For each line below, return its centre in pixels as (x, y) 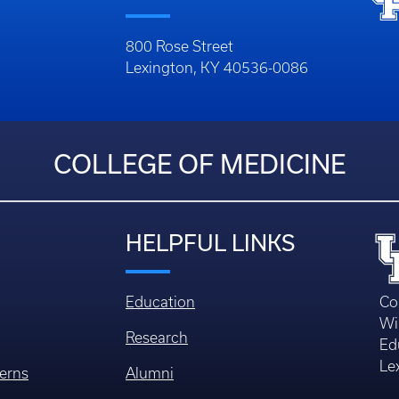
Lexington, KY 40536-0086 (217, 68)
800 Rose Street (179, 47)
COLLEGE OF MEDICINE (199, 164)
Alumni (150, 374)
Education (160, 302)
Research (157, 338)
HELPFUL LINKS (210, 243)
